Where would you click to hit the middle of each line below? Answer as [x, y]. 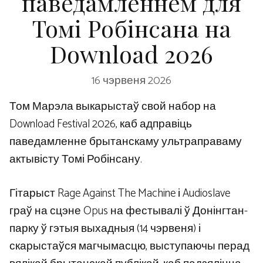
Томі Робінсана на [131, 28]
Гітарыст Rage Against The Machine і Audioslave [120, 194]
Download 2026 [131, 54]
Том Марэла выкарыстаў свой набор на [113, 106]
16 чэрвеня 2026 [131, 80]
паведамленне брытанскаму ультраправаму [126, 141]
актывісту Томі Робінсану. [76, 159]
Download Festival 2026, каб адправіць [101, 124]
